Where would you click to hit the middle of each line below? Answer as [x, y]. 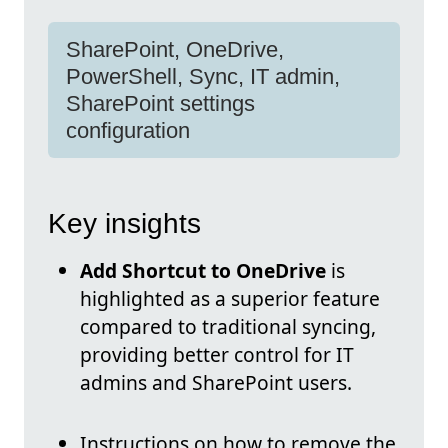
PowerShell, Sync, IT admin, [203, 76]
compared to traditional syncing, [228, 327]
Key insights [124, 224]
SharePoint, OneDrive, [175, 49]
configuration [128, 130]
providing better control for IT [217, 355]
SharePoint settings [160, 103]
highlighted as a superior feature [230, 299]
